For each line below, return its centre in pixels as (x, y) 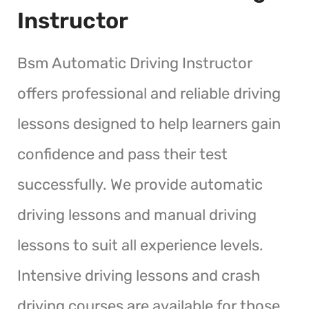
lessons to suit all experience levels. (140, 245)
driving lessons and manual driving (137, 215)
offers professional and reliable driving (149, 93)
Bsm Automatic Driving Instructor (135, 63)
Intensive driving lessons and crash (139, 275)
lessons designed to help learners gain (149, 123)
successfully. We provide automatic (140, 184)
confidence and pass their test (122, 154)
